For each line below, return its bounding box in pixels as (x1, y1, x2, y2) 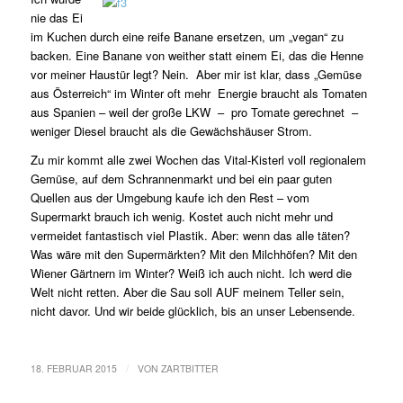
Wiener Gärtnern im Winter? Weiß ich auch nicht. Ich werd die (30, 264, 352, 282)
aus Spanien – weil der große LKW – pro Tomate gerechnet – (30, 103, 362, 121)
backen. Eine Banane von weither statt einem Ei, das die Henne (30, 47, 363, 65)
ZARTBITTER (160, 362, 219, 376)
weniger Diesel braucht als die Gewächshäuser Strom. (30, 122, 312, 140)
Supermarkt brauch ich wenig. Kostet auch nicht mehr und (30, 208, 333, 226)
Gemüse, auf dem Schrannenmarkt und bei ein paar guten (30, 170, 332, 188)
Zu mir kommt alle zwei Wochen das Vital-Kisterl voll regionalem (30, 151, 366, 169)
